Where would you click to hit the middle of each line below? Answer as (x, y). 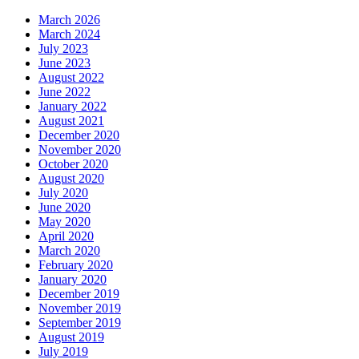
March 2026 (69, 20)
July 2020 (63, 193)
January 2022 (73, 107)
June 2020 (65, 208)
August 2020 (71, 179)
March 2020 (69, 251)
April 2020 (66, 236)
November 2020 (80, 150)
